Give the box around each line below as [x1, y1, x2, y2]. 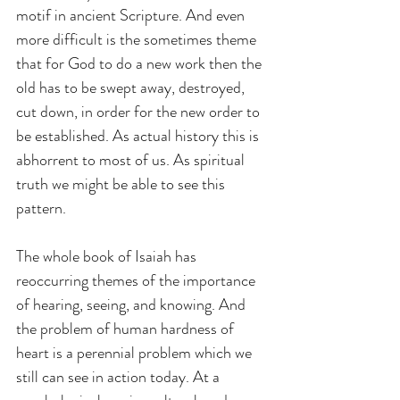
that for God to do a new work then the [16, 51, 265, 75]
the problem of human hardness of [16, 316, 237, 340]
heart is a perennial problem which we [16, 340, 255, 364]
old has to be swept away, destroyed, [16, 75, 248, 99]
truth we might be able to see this [16, 171, 229, 196]
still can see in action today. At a [16, 364, 223, 388]
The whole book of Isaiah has [16, 244, 200, 268]
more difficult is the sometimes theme [16, 27, 260, 51]
